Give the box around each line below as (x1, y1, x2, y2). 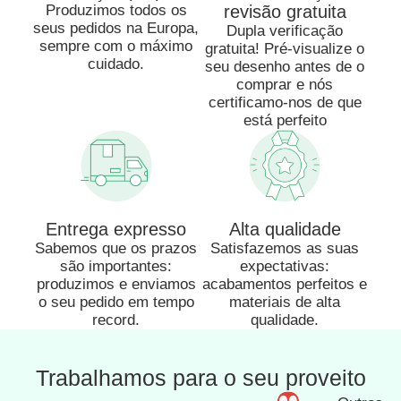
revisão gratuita (223, 2, 346, 22)
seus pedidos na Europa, (33, 20, 200, 38)
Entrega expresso (46, 219, 187, 240)
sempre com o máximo (39, 38, 193, 55)
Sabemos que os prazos (35, 240, 198, 258)
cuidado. (88, 55, 145, 73)
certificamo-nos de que (208, 94, 362, 112)
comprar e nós (236, 76, 334, 94)
